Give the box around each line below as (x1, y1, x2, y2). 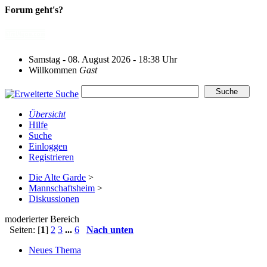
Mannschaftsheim (29, 182, 95, 193)
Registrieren (29, 151, 74, 162)
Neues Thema (29, 244, 81, 255)
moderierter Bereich (5, 213, 79, 224)
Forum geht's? (5, 5, 63, 15)
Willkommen (29, 64, 79, 75)
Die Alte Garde (29, 172, 86, 182)
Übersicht (29, 108, 66, 119)
